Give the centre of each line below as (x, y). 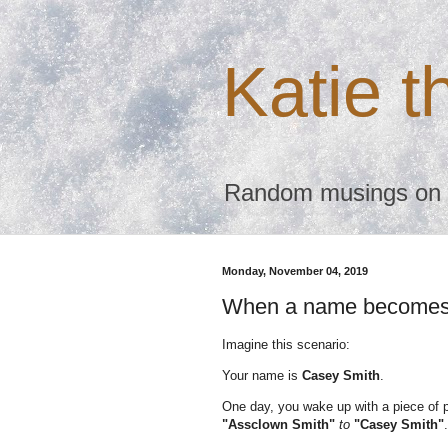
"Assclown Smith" (278, 425)
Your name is (262, 375)
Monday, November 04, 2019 (295, 271)
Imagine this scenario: (286, 344)
